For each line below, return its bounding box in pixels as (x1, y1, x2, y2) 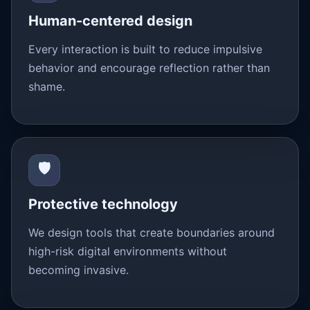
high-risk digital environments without (28, 244, 227, 258)
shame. (28, 80, 65, 93)
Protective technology (28, 196, 178, 212)
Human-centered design (28, 12, 192, 29)
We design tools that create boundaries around (28, 226, 275, 239)
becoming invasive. (28, 263, 129, 277)
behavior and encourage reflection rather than (28, 61, 270, 75)
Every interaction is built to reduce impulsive (28, 42, 262, 56)
